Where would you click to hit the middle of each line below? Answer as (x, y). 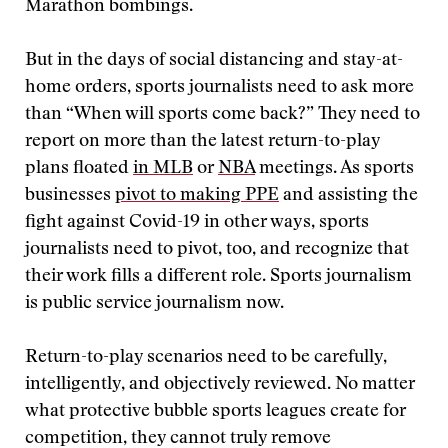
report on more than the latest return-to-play (202, 142)
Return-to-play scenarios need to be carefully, (206, 358)
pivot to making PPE (197, 196)
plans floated (79, 169)
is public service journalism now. (154, 304)
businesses (70, 196)
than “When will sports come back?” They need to (222, 115)
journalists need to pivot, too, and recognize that (217, 250)
